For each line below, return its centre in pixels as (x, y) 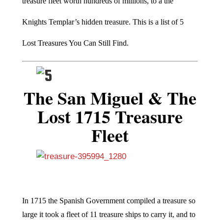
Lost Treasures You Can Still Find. (75, 43)
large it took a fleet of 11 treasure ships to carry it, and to (109, 214)
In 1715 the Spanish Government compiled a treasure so (109, 200)
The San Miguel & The (110, 97)
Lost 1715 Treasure (110, 116)
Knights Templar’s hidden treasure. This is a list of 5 (103, 22)
